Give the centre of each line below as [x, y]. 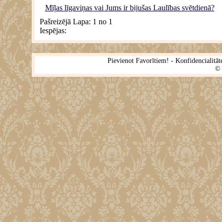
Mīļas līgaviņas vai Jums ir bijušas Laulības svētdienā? [130, 8]
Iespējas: [53, 31]
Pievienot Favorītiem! [138, 61]
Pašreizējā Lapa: [66, 22]
